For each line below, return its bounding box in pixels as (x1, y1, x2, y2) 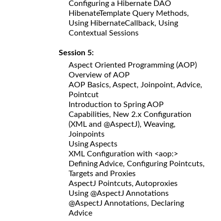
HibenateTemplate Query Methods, (69, 9, 189, 17)
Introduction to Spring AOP (69, 100, 164, 109)
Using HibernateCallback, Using (69, 19, 178, 27)
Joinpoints (69, 130, 105, 138)
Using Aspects (69, 140, 117, 148)
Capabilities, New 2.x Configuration (69, 110, 191, 118)
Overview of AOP (69, 71, 130, 79)
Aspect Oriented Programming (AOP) (69, 61, 197, 69)
